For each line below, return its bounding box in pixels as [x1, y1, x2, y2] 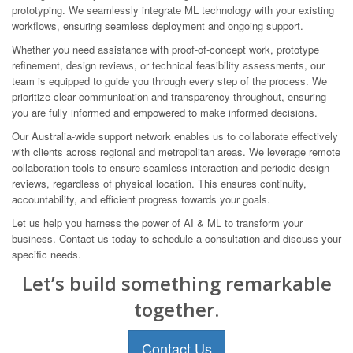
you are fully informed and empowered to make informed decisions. [12, 104, 318, 120]
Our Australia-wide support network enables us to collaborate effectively [12, 128, 338, 143]
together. [134, 295, 219, 322]
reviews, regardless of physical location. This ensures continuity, [12, 175, 307, 191]
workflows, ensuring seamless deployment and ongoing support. [12, 17, 303, 33]
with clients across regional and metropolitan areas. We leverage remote [12, 143, 340, 159]
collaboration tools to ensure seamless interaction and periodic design [12, 159, 329, 175]
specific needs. [12, 246, 81, 262]
